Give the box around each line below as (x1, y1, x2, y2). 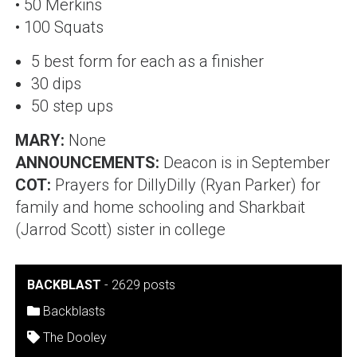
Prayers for (54, 175, 137, 194)
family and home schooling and (14, 198, 239, 217)
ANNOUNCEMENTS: (14, 153, 159, 172)
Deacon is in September (163, 153, 330, 172)
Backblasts (42, 304, 105, 319)
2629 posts (111, 277, 175, 292)
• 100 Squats (14, 18, 104, 37)
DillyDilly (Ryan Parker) (136, 175, 296, 194)
